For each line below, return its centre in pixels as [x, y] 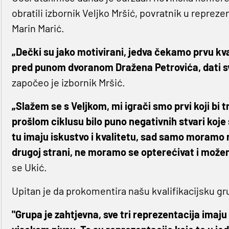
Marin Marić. [38, 28]
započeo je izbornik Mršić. [68, 83]
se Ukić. [29, 167]
